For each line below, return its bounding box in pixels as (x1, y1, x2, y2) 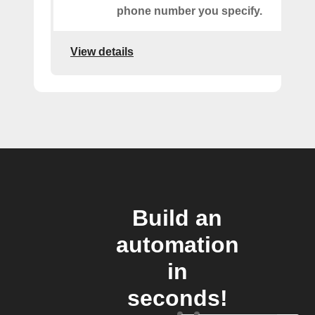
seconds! (127, 285, 228, 311)
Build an (132, 205, 222, 231)
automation (115, 232, 239, 258)
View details (70, 45, 134, 58)
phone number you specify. (117, 5, 262, 18)
